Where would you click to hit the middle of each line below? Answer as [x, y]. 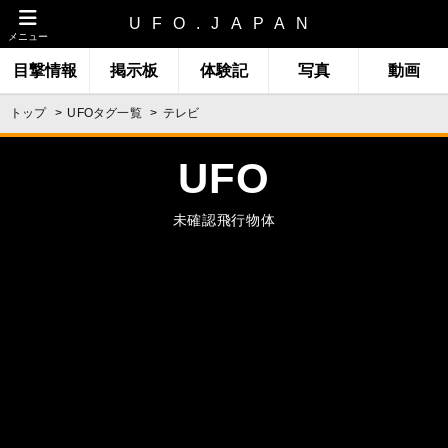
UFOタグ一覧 [104, 113]
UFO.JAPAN [224, 23]
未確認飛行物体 [224, 220]
